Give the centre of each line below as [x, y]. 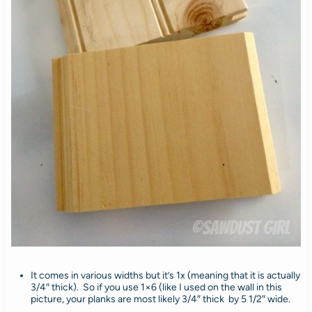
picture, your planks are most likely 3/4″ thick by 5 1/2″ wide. [160, 299]
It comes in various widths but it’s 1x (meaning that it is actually [165, 275]
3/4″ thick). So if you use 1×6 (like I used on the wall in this [156, 287]
